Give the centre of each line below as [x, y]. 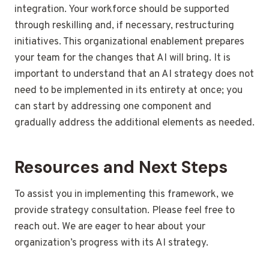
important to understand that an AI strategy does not [134, 75]
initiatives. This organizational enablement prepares [129, 42]
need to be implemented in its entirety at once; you [128, 91]
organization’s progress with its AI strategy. [111, 243]
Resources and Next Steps [121, 168]
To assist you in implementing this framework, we [124, 195]
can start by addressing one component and [113, 107]
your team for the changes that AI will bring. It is [122, 59]
